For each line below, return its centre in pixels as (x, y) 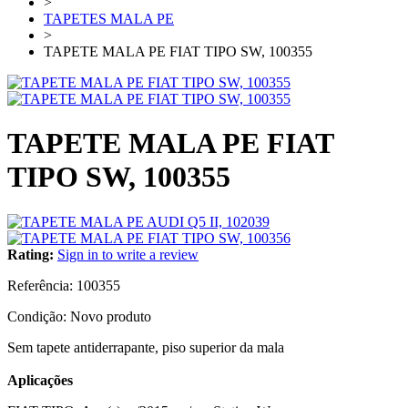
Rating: (31, 254)
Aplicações (40, 380)
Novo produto (111, 316)
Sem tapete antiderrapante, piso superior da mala (146, 347)
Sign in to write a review (128, 254)
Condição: (39, 316)
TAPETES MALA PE (109, 19)
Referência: (42, 285)
